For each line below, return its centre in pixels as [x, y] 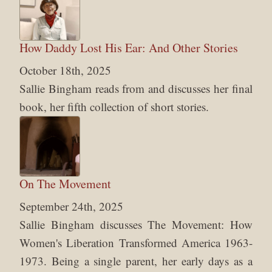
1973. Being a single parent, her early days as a [136, 260]
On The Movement [66, 183]
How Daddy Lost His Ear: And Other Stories [129, 47]
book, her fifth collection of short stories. [114, 106]
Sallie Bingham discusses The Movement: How [136, 224]
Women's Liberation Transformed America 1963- [136, 242]
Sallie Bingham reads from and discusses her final [136, 88]
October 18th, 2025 [66, 70]
